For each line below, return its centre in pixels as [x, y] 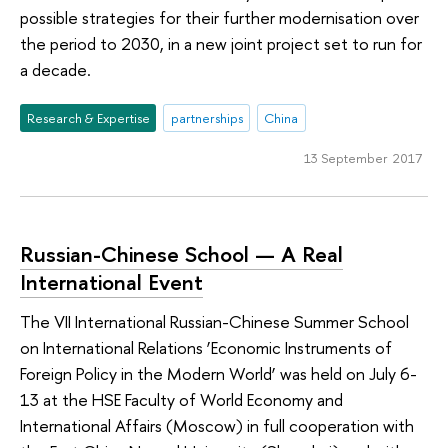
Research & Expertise [88, 118]
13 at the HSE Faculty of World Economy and [181, 400]
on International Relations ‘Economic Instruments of [206, 348]
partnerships [206, 118]
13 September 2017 [362, 158]
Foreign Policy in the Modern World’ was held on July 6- [218, 374]
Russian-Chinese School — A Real [181, 253]
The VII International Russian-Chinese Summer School [214, 322]
